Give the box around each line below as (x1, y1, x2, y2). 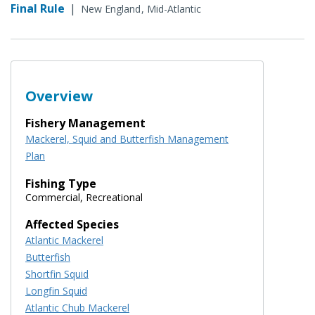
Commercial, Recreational (25, 190, 143, 204)
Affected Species (25, 216, 119, 232)
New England (81, 1, 141, 15)
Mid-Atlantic (147, 1, 201, 15)
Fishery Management (25, 115, 146, 131)
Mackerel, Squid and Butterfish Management (25, 131, 229, 146)
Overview (25, 86, 93, 105)
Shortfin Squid (25, 266, 89, 281)
